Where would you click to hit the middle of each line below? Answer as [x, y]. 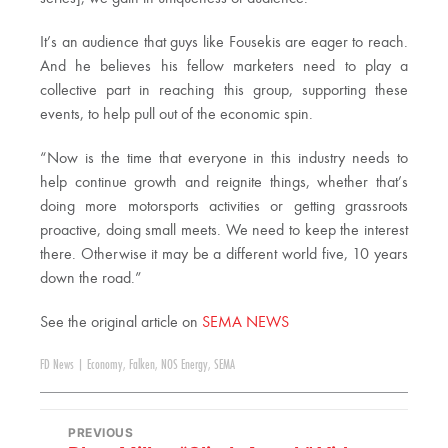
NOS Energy [184, 365]
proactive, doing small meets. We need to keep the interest [224, 231]
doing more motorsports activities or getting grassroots [224, 207]
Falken [142, 365]
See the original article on [121, 323]
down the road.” [91, 279]
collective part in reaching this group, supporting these [224, 91]
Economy [105, 365]
